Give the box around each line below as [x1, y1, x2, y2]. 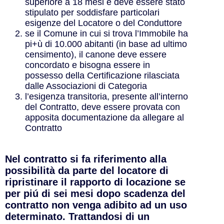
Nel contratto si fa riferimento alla [5, 153, 166, 164]
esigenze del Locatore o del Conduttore [25, 17, 182, 28]
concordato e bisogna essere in [25, 59, 150, 70]
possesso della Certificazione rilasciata [25, 70, 179, 80]
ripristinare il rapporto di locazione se [5, 176, 185, 187]
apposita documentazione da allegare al [25, 112, 184, 122]
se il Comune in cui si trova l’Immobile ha [25, 28, 188, 38]
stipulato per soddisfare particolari [25, 7, 159, 17]
